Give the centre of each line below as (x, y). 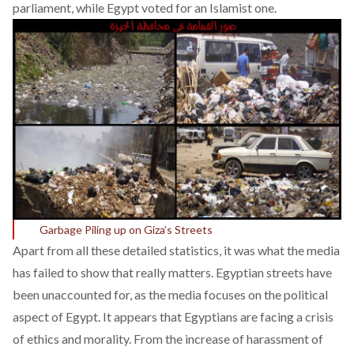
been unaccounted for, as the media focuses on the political (170, 294)
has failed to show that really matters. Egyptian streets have (172, 272)
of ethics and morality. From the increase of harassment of (168, 338)
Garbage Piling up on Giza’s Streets (126, 229)
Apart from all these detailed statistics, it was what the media (176, 250)
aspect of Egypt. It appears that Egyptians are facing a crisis (173, 316)
